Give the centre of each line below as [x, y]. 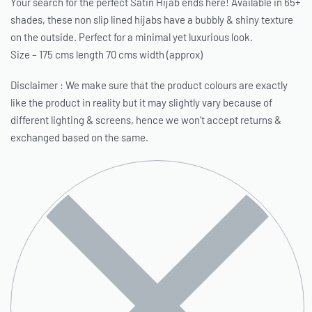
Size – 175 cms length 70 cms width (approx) [107, 54]
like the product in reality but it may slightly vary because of [141, 102]
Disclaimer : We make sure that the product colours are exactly [149, 85]
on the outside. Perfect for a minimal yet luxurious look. [132, 37]
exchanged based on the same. [79, 137]
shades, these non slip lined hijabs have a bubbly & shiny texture [152, 19]
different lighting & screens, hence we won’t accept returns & [146, 119]
